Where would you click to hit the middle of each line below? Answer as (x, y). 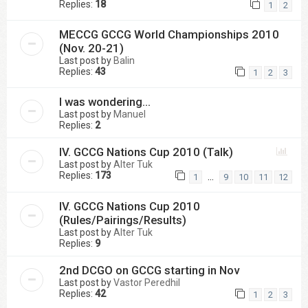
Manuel (130, 114)
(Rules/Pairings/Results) (123, 220)
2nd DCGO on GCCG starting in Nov (149, 270)
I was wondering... (105, 102)
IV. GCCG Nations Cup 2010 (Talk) (146, 152)
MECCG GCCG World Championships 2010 (169, 35)
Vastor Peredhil (147, 282)
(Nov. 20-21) (91, 48)
